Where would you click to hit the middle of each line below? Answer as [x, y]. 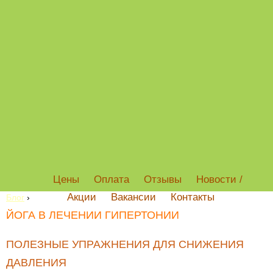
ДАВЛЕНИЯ [36, 263]
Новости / [219, 179]
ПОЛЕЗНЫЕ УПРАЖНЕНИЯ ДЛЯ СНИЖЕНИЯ [125, 244]
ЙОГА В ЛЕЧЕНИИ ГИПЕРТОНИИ [93, 215]
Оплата [112, 179]
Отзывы [163, 179]
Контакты [192, 197]
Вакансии [133, 197]
